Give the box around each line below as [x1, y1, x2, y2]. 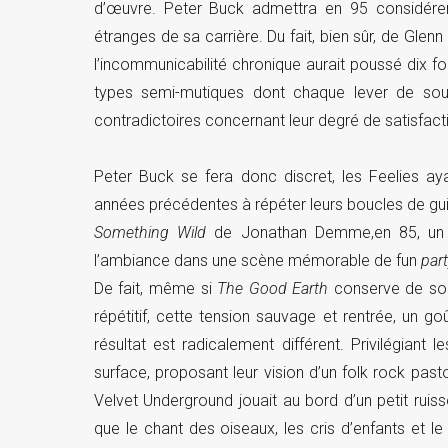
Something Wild [93, 223, 207, 243]
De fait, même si [93, 279, 218, 299]
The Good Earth [217, 279, 329, 299]
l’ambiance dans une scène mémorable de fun [93, 251, 421, 271]
